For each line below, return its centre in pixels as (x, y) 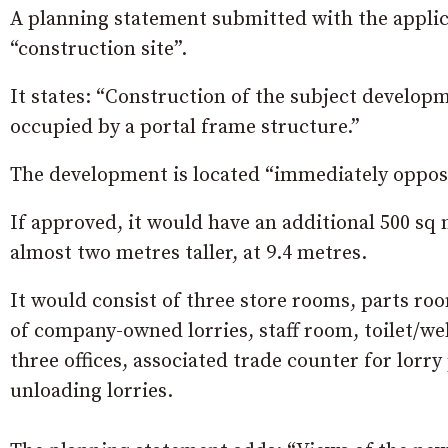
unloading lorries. (91, 391)
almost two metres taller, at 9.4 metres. (188, 253)
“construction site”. (98, 49)
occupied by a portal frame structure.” (185, 127)
